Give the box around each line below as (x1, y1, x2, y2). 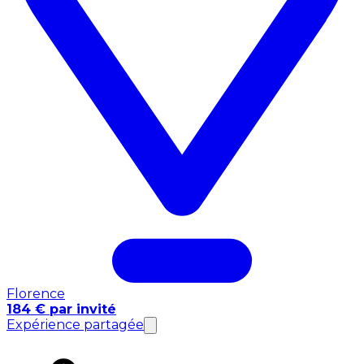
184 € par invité (6, 301, 116, 317)
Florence (6, 285, 65, 301)
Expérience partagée (6, 316, 144, 332)
